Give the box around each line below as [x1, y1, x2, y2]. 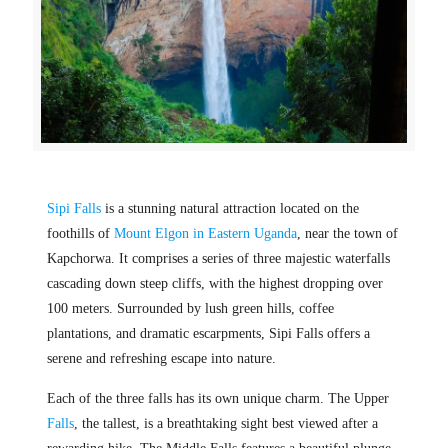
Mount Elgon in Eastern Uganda [113, 226, 297, 242]
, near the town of [296, 226, 398, 242]
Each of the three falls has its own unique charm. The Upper [46, 391, 389, 407]
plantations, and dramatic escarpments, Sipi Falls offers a [46, 326, 370, 342]
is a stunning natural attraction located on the [100, 201, 359, 217]
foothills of [46, 226, 114, 242]
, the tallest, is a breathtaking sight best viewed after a [73, 416, 378, 432]
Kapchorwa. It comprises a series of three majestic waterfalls [46, 251, 390, 267]
